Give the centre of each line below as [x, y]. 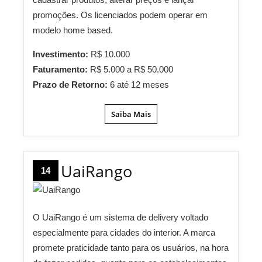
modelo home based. [73, 30]
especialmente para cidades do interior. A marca [124, 233]
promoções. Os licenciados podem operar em [120, 15]
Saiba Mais [131, 114]
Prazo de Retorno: [71, 85]
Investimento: [62, 54]
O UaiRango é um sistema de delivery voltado [120, 218]
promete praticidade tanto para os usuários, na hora [131, 248]
